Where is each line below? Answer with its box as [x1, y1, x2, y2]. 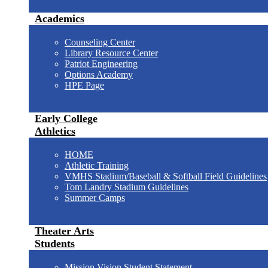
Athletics [35, 125, 75, 137]
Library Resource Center [65, 48, 158, 58]
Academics [35, 13, 84, 25]
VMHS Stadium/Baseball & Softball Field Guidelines [65, 171, 267, 181]
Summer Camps [65, 193, 125, 203]
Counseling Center [65, 37, 135, 47]
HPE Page [65, 80, 104, 90]
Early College [35, 112, 98, 124]
